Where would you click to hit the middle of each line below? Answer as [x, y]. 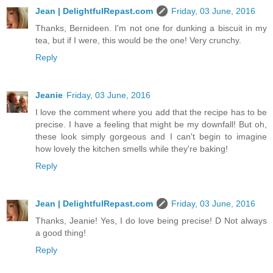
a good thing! [61, 233]
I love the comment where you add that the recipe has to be [151, 112]
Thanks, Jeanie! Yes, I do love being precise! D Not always [151, 221]
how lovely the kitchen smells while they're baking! [132, 149]
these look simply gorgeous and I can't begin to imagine [151, 137]
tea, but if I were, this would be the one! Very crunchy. [138, 41]
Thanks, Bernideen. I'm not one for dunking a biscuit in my [151, 28]
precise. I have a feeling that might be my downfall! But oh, [151, 125]
